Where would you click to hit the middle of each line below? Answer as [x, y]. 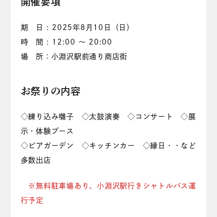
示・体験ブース [51, 131]
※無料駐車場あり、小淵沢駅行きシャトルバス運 [112, 186]
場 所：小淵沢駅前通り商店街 [74, 56]
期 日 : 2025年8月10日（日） [77, 27]
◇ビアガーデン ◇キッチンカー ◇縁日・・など [108, 146]
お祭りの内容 [51, 91]
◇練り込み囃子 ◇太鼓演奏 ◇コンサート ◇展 [108, 117]
